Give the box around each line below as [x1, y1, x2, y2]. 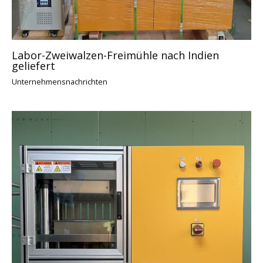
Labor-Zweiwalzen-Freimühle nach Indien [12, 48, 219, 62]
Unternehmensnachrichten [12, 76, 107, 87]
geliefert [12, 58, 55, 73]
